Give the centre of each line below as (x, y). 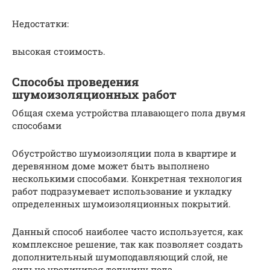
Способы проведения (76, 82)
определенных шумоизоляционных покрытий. (121, 203)
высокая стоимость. (59, 51)
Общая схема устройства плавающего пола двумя (129, 112)
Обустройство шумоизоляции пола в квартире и (124, 153)
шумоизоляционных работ (94, 94)
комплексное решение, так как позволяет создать (127, 244)
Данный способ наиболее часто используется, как (127, 231)
